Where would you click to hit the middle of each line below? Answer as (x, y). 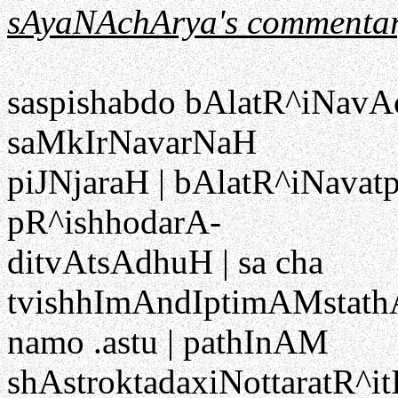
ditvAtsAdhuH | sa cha (165, 262)
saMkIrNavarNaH (132, 142)
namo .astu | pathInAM (168, 342)
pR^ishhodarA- (114, 222)
